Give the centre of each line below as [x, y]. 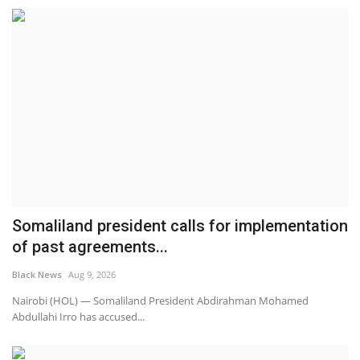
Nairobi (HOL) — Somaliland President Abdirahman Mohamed [160, 301]
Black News [37, 275]
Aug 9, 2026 [92, 275]
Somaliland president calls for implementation [180, 226]
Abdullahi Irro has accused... [78, 317]
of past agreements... [90, 247]
